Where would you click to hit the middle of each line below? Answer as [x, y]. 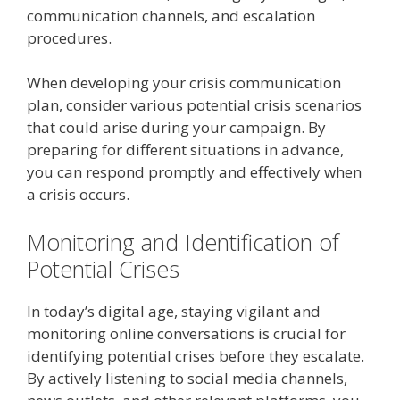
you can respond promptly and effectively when [194, 172]
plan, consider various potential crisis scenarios [194, 105]
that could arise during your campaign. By [176, 128]
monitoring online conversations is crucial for [186, 333]
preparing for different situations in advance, [185, 150]
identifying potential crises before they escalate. [196, 355]
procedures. [69, 37]
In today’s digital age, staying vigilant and [174, 311]
